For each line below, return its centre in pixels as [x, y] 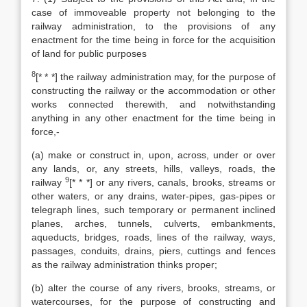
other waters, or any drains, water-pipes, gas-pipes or [153, 196]
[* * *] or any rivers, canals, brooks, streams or [173, 182]
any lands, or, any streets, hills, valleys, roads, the [153, 169]
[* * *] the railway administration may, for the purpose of [156, 77]
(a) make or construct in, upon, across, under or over [153, 155]
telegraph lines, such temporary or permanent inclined [153, 210]
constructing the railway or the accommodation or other [153, 90]
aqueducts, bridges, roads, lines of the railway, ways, [153, 237]
